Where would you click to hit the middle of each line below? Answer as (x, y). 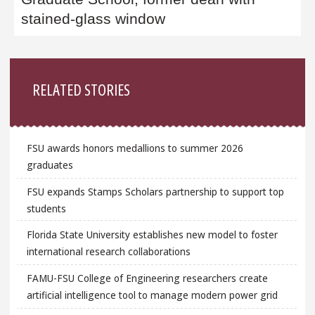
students (46, 208)
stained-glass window (98, 19)
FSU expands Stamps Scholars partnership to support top (155, 191)
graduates (50, 165)
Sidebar (39, 68)
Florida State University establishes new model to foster (152, 235)
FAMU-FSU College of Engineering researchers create (147, 278)
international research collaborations (108, 252)
